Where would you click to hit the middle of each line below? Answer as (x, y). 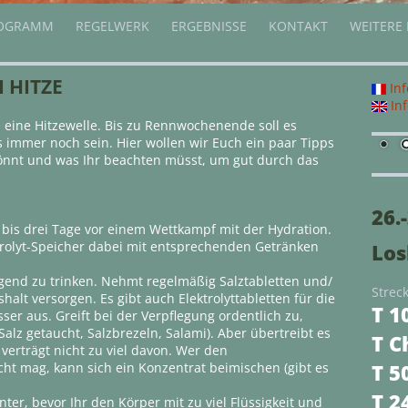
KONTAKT (298, 26)
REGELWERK (112, 26)
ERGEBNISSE (209, 26)
